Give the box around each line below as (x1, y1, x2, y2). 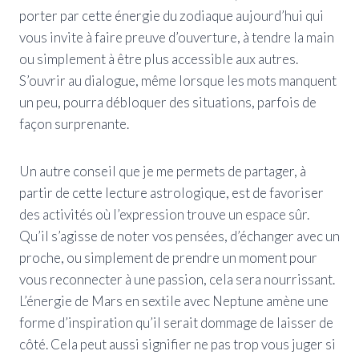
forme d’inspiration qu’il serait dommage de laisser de (19, 313, 333, 331)
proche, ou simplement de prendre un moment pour (19, 248, 317, 266)
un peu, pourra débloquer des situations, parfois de (19, 93, 317, 111)
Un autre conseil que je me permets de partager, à (19, 162, 306, 179)
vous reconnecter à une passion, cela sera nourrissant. (19, 270, 335, 288)
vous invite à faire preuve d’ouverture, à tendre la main (19, 28, 334, 46)
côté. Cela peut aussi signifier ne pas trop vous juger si (19, 335, 336, 353)
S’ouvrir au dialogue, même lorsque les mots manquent (19, 71, 337, 89)
